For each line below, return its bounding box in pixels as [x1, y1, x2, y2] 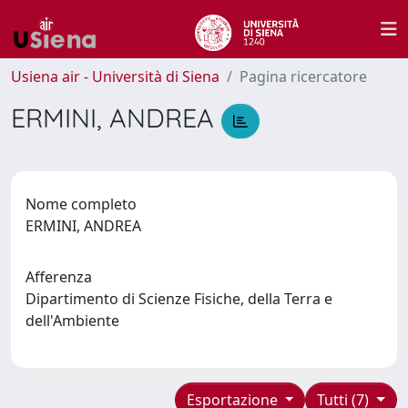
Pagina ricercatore [240, 66, 367, 87]
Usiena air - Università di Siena [11, 66, 219, 87]
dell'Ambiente [25, 310, 127, 331]
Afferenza [25, 266, 92, 287]
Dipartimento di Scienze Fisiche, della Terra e [25, 288, 332, 309]
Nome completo [25, 193, 137, 214]
